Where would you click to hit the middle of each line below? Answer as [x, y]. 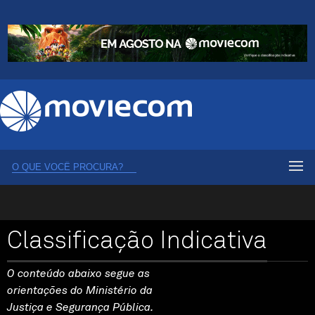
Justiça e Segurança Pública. [80, 307]
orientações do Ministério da [80, 290]
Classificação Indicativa [137, 241]
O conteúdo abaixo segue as [78, 273]
